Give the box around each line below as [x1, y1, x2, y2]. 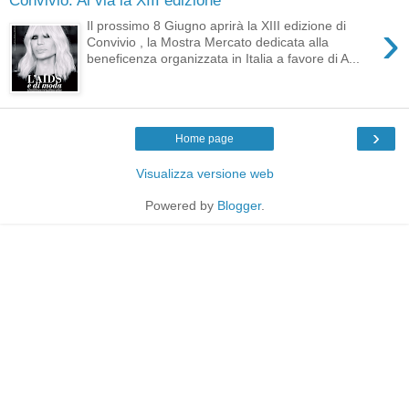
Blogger [216, 198, 261, 214]
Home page [175, 132, 234, 146]
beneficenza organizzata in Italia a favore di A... [87, 51, 361, 67]
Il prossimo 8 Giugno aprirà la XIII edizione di [87, 18, 347, 34]
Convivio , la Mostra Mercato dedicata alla [87, 35, 330, 50]
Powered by [144, 198, 217, 214]
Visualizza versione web [135, 166, 274, 182]
